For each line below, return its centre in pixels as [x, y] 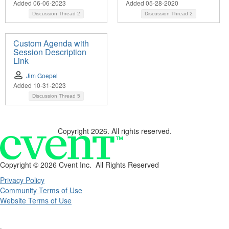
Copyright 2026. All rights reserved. [114, 131]
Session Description [50, 52]
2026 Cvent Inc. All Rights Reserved [100, 164]
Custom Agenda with [51, 43]
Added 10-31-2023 [40, 85]
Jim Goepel [42, 76]
